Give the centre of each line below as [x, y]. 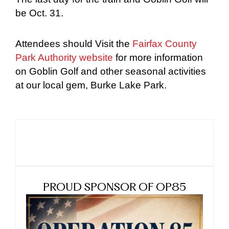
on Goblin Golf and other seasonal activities [111, 71]
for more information [158, 57]
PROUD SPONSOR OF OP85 [114, 188]
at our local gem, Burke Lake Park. [91, 85]
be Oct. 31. [39, 13]
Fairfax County [165, 43]
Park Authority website [64, 57]
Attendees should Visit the [74, 43]
